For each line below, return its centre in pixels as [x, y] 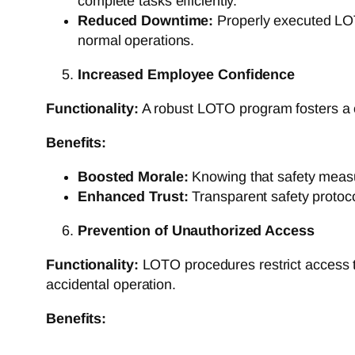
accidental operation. [111, 284]
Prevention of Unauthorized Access [196, 230]
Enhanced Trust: [133, 196]
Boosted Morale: [133, 176]
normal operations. [136, 40]
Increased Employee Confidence [187, 74]
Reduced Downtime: [146, 20]
